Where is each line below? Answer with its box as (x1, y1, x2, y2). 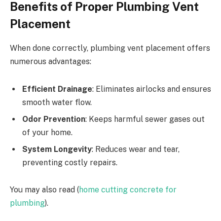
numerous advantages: (10, 57, 91, 67)
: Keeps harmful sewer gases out (85, 114, 205, 124)
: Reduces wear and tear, (92, 144, 180, 154)
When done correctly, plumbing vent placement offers (10, 43, 210, 53)
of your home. (22, 127, 73, 137)
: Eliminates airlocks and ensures (92, 84, 211, 94)
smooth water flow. (22, 97, 92, 107)
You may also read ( (10, 185, 79, 195)
